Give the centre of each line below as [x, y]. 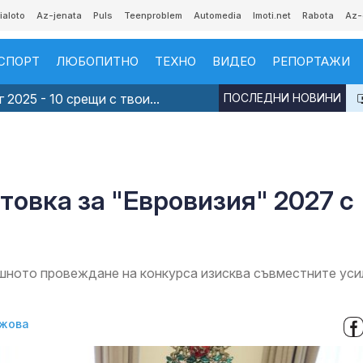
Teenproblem [153, 15]
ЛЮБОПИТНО [97, 61]
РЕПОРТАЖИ [311, 61]
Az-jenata [59, 15]
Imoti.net [272, 15]
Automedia [218, 15]
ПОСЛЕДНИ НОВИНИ [282, 98]
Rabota [318, 15]
